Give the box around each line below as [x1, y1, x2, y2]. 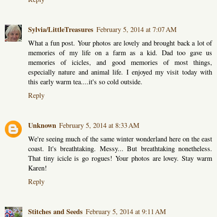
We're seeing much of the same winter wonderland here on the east [28, 134, 212, 143]
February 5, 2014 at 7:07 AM [96, 24, 177, 34]
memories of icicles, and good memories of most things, [28, 57, 212, 67]
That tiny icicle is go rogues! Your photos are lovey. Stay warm [28, 153, 212, 163]
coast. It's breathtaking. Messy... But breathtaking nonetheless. [28, 143, 212, 153]
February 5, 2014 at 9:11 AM [86, 206, 166, 216]
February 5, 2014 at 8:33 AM [59, 120, 139, 130]
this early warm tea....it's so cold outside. [28, 77, 142, 86]
